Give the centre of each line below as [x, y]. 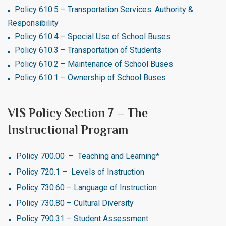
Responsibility [33, 23]
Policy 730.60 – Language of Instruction [87, 187]
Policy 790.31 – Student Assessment [82, 219]
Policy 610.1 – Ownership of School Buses [90, 77]
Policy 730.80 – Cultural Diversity [75, 203]
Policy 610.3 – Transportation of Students [88, 50]
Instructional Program [68, 129]
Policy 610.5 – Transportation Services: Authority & [104, 9]
